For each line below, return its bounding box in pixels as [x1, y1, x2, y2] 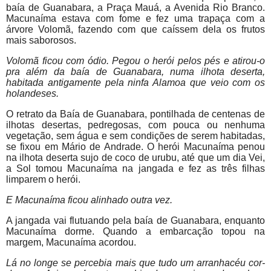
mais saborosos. [6, 35, 76, 46]
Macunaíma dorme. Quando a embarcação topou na [6, 226, 265, 237]
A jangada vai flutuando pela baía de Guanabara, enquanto [6, 215, 265, 226]
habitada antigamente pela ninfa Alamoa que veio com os [6, 77, 265, 88]
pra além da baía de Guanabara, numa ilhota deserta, [6, 67, 265, 77]
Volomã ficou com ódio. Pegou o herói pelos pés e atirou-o [6, 56, 265, 67]
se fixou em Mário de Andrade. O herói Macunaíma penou [6, 142, 265, 152]
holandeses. [6, 88, 59, 99]
